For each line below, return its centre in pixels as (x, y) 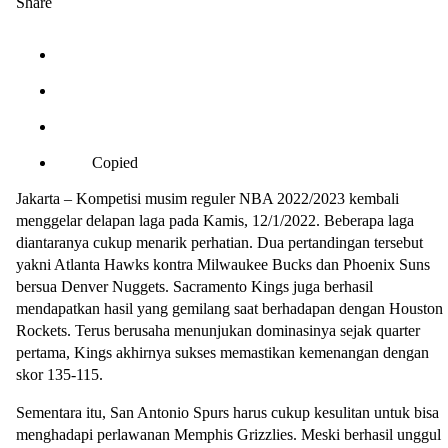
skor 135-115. (59, 375)
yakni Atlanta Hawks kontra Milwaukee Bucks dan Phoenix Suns (223, 265)
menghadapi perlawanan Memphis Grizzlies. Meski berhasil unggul (228, 435)
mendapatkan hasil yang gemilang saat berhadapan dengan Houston (229, 309)
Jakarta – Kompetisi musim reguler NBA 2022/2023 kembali (207, 199)
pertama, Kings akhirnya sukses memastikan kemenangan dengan (222, 353)
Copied (115, 163)
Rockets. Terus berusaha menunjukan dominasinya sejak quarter (218, 331)
